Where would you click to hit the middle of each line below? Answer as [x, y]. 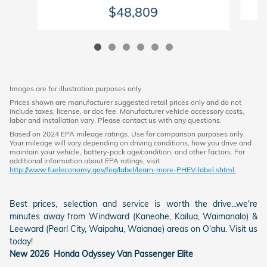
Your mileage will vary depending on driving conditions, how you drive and [131, 143]
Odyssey [98, 254]
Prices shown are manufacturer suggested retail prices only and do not [125, 103]
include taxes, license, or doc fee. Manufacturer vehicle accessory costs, [127, 111]
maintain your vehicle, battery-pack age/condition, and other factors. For [127, 152]
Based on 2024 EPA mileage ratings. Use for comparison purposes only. [127, 134]
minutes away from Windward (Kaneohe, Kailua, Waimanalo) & [133, 217]
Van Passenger [146, 254]
